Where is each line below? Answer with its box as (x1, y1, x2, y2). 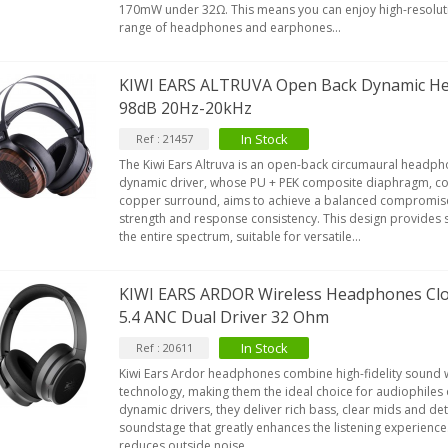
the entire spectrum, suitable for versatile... (119, 228, 362, 245)
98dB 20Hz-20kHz (119, 97, 253, 119)
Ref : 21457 (135, 131, 193, 146)
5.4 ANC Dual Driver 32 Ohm (119, 306, 330, 328)
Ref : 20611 (135, 340, 193, 355)
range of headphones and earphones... (119, 19, 342, 36)
